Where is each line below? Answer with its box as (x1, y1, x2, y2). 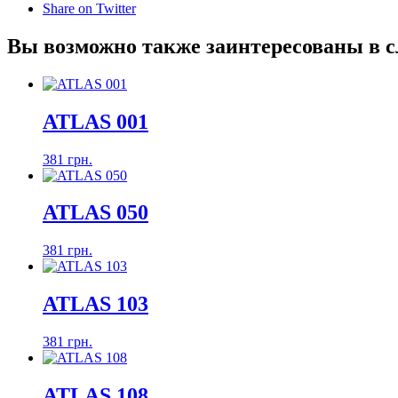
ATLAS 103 (43, 292, 148, 316)
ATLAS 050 (43, 201, 148, 225)
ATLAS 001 (43, 109, 148, 133)
